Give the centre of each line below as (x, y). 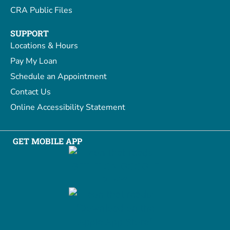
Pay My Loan (34, 61)
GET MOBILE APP (47, 141)
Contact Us (31, 92)
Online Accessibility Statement (68, 108)
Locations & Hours (44, 46)
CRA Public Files (41, 11)
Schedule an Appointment (59, 77)
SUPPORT (30, 33)
